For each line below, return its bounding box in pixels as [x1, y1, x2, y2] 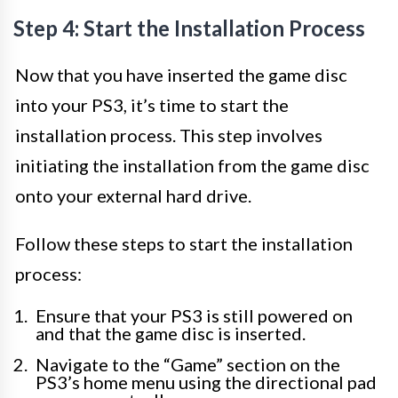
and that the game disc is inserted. [36, 322, 306, 344]
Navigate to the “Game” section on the [36, 354, 340, 375]
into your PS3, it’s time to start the [15, 94, 289, 115]
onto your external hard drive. [15, 185, 251, 206]
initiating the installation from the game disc [15, 155, 370, 176]
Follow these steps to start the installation [15, 233, 353, 254]
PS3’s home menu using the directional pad [36, 371, 377, 393]
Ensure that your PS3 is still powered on [36, 305, 353, 326]
